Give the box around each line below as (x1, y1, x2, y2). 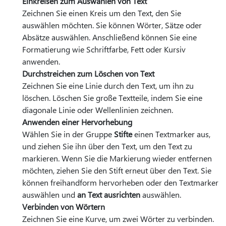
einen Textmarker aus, (132, 129, 210, 140)
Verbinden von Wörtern (22, 201, 105, 212)
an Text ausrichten (77, 189, 140, 200)
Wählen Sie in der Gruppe (22, 129, 114, 140)
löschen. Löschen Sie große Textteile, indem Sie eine (22, 92, 202, 103)
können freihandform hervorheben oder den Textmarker (22, 177, 218, 188)
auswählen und (22, 189, 77, 200)
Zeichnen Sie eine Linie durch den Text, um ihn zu (22, 80, 194, 91)
